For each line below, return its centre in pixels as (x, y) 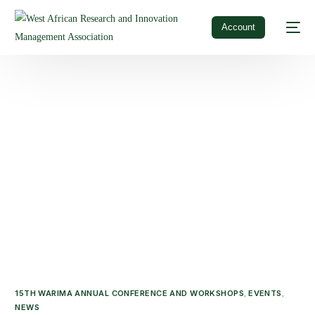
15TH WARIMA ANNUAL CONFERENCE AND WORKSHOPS (130, 294)
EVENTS (265, 294)
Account (239, 27)
